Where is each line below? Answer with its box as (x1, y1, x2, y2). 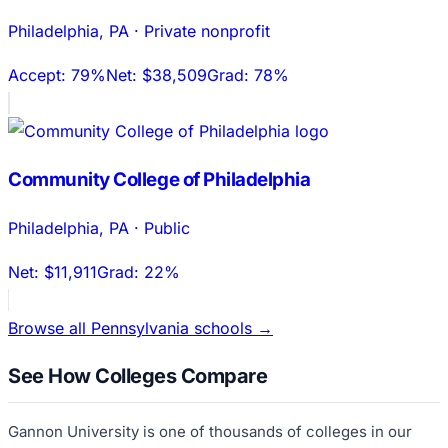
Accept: (8, 64, 71, 85)
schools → (189, 318, 273, 339)
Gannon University (8, 421, 139, 441)
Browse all (8, 318, 91, 339)
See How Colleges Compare (8, 363, 267, 388)
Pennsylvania (91, 318, 189, 339)
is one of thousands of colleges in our (139, 421, 412, 441)
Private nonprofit (144, 20, 270, 41)
